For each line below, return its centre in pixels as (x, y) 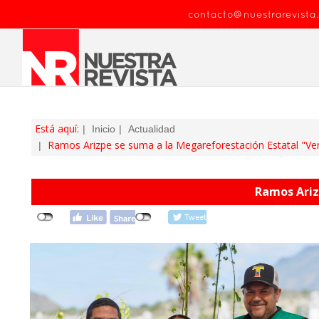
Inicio (104, 129)
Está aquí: (57, 129)
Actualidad (152, 129)
